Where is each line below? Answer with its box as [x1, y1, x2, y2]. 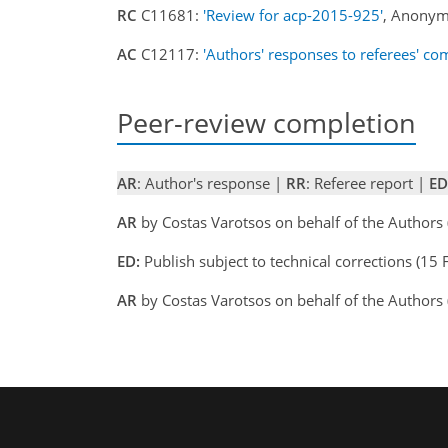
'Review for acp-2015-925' [203, 5, 383, 25]
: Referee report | [306, 172, 429, 193]
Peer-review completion [117, 103, 416, 141]
